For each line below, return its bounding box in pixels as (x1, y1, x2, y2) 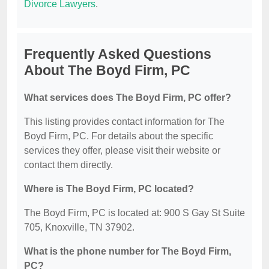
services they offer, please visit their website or (24, 145, 220, 156)
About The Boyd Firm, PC (24, 62, 190, 79)
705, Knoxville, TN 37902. (24, 222, 134, 233)
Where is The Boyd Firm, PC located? (24, 184, 194, 195)
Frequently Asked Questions (24, 46, 211, 62)
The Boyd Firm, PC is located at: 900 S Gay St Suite (24, 208, 245, 219)
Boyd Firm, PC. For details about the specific (24, 131, 213, 142)
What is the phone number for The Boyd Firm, (24, 246, 231, 257)
